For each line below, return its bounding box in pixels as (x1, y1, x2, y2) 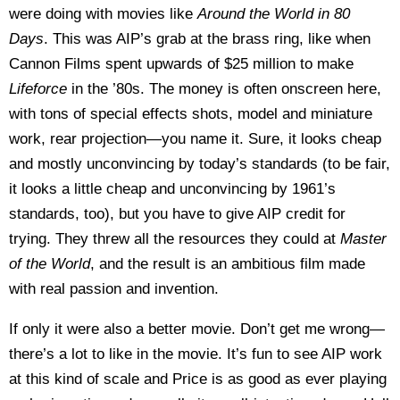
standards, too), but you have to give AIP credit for (9, 205, 346, 222)
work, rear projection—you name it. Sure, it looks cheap (9, 130, 381, 147)
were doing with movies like (9, 5, 197, 22)
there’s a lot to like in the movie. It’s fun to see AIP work (9, 346, 382, 362)
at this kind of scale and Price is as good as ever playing (9, 371, 387, 387)
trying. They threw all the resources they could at (9, 230, 340, 247)
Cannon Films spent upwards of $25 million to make (9, 55, 354, 72)
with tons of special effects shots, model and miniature (9, 105, 372, 122)
